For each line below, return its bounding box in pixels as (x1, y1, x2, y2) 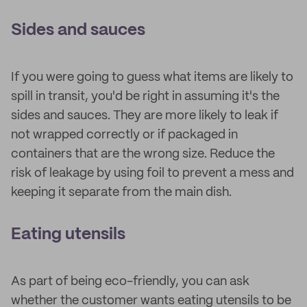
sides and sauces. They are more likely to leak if (11, 110, 278, 122)
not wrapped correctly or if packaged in (11, 129, 238, 141)
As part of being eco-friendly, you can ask (11, 275, 249, 288)
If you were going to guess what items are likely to (11, 71, 293, 84)
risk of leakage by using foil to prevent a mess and (11, 167, 294, 180)
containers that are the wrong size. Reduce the (11, 148, 275, 160)
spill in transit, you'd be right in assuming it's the (11, 90, 280, 103)
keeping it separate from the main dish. (11, 186, 232, 199)
